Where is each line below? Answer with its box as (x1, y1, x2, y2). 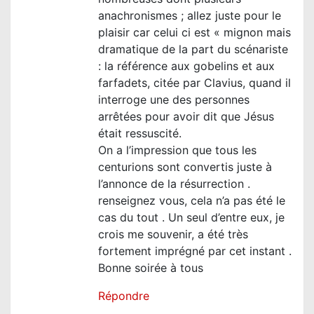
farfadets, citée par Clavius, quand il (98, 76, 291, 90)
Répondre (98, 289, 149, 303)
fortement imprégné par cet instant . (98, 244, 292, 259)
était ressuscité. (98, 126, 182, 141)
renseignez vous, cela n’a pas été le (98, 193, 285, 208)
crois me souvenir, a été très (98, 227, 248, 242)
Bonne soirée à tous (98, 261, 203, 275)
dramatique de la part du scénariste (98, 42, 288, 57)
